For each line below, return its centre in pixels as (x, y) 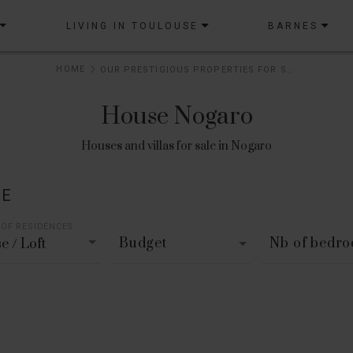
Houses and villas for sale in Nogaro (176, 147)
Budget (143, 244)
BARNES (294, 26)
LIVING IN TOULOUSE (133, 26)
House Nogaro (176, 117)
